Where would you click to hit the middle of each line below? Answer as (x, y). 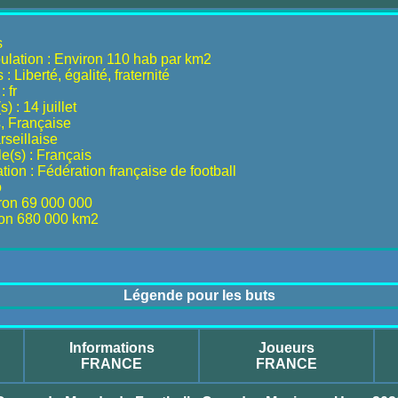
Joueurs (287, 347)
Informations (111, 347)
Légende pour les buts (199, 295)
